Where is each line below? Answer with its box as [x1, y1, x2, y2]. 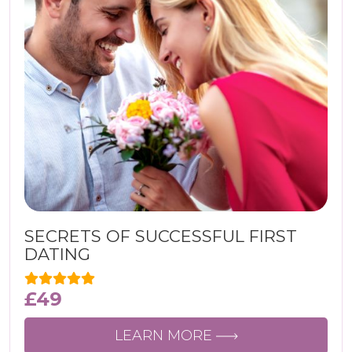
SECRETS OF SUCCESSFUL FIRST [24, 226, 297, 246]
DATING [24, 244, 90, 264]
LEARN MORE [114, 327, 216, 344]
